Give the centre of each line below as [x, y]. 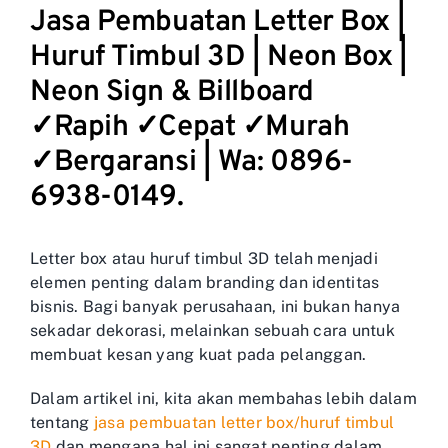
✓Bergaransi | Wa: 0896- [191, 162]
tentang [62, 423]
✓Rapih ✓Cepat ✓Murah [190, 127]
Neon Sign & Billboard [172, 92]
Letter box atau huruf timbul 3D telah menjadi [204, 259]
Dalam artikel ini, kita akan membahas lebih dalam [223, 399]
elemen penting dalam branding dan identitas [205, 283]
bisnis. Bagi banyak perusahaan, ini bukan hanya [215, 307]
